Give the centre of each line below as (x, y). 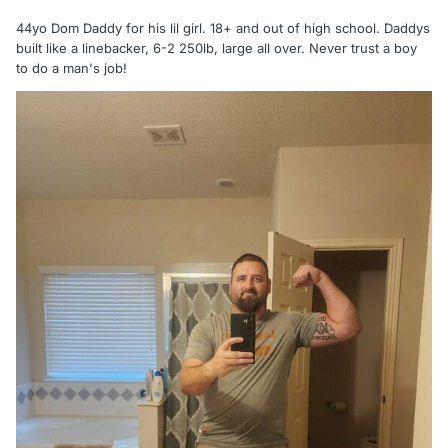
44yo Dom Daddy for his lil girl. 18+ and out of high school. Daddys (223, 28)
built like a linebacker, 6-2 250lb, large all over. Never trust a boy (216, 48)
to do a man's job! (71, 68)
